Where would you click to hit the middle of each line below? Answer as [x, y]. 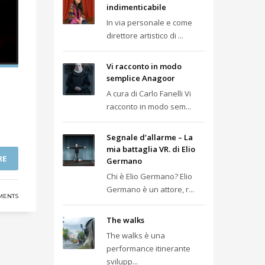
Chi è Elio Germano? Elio [149, 176]
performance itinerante [148, 248]
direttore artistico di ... [145, 35]
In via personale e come [149, 22]
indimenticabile [136, 7]
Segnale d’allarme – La [150, 137]
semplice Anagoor [141, 78]
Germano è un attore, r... [150, 189]
